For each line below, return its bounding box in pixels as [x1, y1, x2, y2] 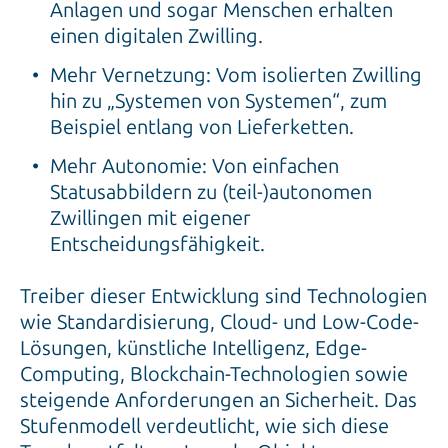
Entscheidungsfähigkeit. [50, 232, 265, 257]
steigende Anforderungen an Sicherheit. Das [20, 388, 417, 413]
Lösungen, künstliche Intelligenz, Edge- [20, 336, 367, 361]
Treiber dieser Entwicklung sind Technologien [20, 284, 427, 309]
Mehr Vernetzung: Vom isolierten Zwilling [50, 63, 422, 88]
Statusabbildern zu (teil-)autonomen [50, 180, 372, 205]
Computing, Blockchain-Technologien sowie [20, 362, 408, 387]
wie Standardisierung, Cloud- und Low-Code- [20, 310, 419, 335]
